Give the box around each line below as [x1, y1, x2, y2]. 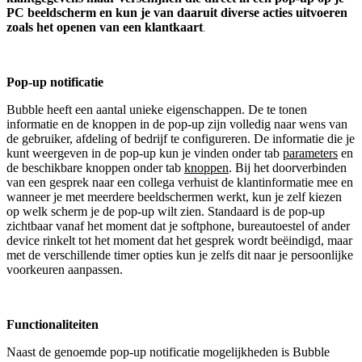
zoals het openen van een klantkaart [6, 19, 203, 34]
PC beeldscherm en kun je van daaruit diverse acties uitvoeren [6, 5, 347, 19]
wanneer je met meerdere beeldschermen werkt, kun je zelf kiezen [6, 189, 342, 204]
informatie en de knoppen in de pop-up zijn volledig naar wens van [6, 116, 347, 131]
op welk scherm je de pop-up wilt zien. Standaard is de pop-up [6, 204, 325, 218]
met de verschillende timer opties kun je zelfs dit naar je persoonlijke [6, 247, 353, 262]
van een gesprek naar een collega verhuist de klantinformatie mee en [6, 175, 353, 189]
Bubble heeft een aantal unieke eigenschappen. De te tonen [6, 102, 307, 116]
